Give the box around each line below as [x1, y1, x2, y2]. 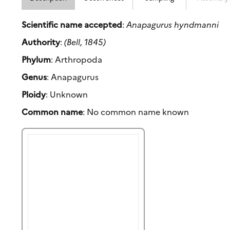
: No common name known [83, 106, 189, 118]
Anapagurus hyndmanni [126, 18, 219, 30]
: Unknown [46, 88, 88, 100]
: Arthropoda [51, 53, 103, 65]
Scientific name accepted [22, 18, 123, 30]
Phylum [22, 53, 51, 65]
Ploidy [22, 88, 46, 100]
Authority [22, 36, 61, 48]
